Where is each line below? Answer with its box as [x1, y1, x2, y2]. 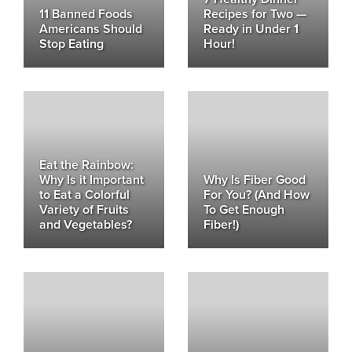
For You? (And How [203, 187, 310, 203]
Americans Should [39, 21, 142, 37]
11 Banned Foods [39, 6, 133, 22]
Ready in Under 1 [203, 21, 299, 37]
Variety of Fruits [39, 202, 129, 218]
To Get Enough [203, 202, 284, 218]
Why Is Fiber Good [203, 172, 306, 188]
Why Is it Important [39, 172, 144, 188]
